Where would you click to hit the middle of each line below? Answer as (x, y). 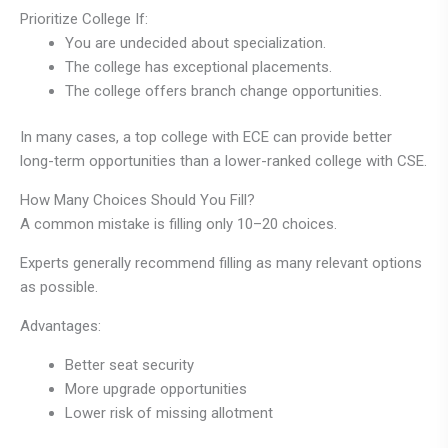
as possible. (59, 287)
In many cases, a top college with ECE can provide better (206, 137)
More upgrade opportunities (156, 389)
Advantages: (60, 326)
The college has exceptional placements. (198, 66)
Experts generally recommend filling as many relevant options (221, 263)
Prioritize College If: (84, 18)
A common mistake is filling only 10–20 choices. (178, 224)
